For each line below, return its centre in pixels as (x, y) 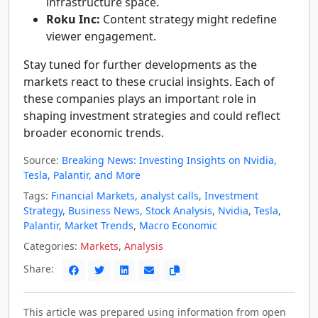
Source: (41, 160)
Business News (104, 210)
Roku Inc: (73, 19)
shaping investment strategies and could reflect (152, 115)
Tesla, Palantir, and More (82, 175)
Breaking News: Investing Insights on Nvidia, (169, 160)
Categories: (50, 246)
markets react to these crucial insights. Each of (149, 81)
